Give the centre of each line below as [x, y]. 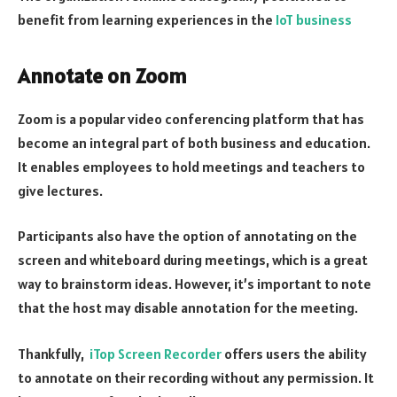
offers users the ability [294, 354]
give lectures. [60, 190]
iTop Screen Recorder [156, 354]
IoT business [314, 19]
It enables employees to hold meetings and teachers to [191, 166]
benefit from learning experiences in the [147, 19]
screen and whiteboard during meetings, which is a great [193, 260]
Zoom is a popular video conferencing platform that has [191, 118]
